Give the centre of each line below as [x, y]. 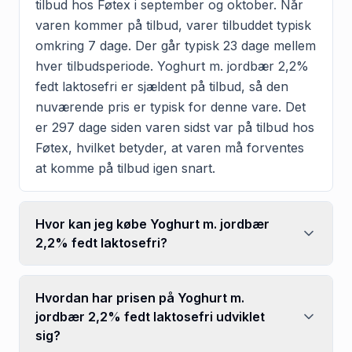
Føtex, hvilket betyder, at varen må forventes [170, 147]
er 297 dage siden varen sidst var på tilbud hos [175, 127]
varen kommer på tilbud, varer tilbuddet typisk [173, 25]
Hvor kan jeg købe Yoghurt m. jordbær [152, 224]
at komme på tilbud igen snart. [125, 168]
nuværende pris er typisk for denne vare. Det [170, 106]
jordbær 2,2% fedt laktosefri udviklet [150, 316]
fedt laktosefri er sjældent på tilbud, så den [162, 86]
